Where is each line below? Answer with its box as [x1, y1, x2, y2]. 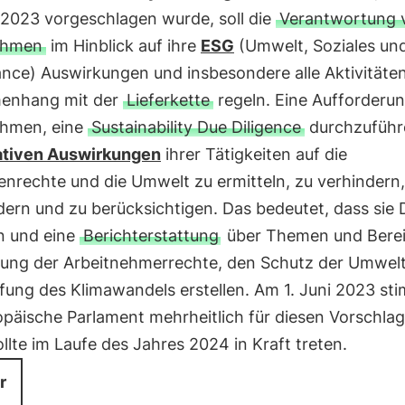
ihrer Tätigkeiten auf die [160, 145, 347, 164]
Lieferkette [126, 90, 210, 109]
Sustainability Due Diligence [90, 118, 301, 137]
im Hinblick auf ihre [45, 36, 201, 55]
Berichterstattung [82, 226, 219, 245]
